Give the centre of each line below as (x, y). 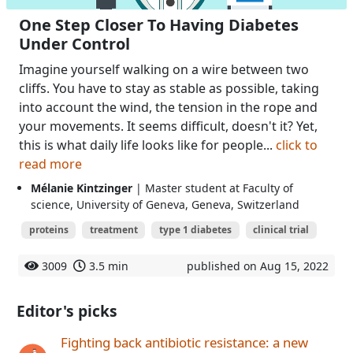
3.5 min (109, 266)
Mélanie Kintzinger (82, 188)
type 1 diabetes (195, 229)
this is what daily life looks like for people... (147, 145)
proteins (48, 229)
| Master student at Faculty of (213, 188)
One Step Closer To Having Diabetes (159, 24)
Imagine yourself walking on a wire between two (164, 69)
